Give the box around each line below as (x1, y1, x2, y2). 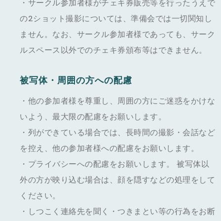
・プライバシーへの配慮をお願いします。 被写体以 (20, 159, 209, 169)
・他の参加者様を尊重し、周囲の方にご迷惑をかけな (20, 96, 215, 106)
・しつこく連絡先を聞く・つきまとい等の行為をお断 (20, 206, 215, 217)
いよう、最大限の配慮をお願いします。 (20, 111, 166, 122)
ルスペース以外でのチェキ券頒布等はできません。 (20, 45, 207, 55)
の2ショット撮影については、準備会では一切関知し (20, 13, 212, 24)
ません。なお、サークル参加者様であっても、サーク (20, 29, 215, 39)
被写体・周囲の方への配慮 (20, 74, 132, 86)
